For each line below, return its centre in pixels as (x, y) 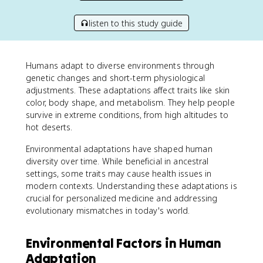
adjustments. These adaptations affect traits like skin (128, 90)
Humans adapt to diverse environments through (120, 65)
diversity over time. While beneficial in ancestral (117, 161)
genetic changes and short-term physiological (115, 78)
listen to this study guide (136, 23)
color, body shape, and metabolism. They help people (130, 102)
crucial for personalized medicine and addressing (122, 198)
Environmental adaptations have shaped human (119, 149)
